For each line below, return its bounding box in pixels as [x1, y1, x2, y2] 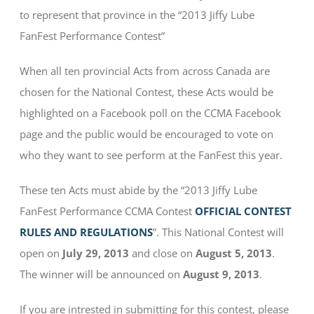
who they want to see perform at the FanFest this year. [20, 148, 283, 163]
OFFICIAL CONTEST [195, 204, 292, 219]
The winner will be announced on [20, 267, 184, 282]
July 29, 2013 [62, 246, 130, 261]
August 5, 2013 [196, 246, 273, 261]
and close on [129, 246, 196, 261]
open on [20, 246, 63, 261]
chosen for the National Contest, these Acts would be [20, 85, 274, 100]
